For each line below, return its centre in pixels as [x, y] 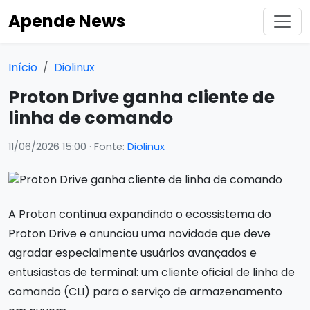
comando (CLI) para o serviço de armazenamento [145, 291]
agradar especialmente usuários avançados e [133, 253]
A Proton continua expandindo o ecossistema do [140, 214]
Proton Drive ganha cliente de [142, 97]
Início [23, 67]
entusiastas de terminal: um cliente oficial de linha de [152, 272]
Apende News [67, 21]
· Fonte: [107, 147]
